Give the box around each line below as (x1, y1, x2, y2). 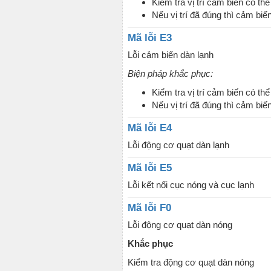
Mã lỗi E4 (128, 122, 172, 134)
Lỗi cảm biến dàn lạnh (128, 50, 214, 60)
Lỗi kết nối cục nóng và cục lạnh (128, 180, 254, 190)
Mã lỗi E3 (128, 32, 172, 44)
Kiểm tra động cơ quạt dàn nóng (128, 257, 254, 267)
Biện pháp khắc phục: (128, 68, 213, 79)
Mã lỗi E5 (128, 162, 172, 174)
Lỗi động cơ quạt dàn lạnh (128, 140, 229, 150)
